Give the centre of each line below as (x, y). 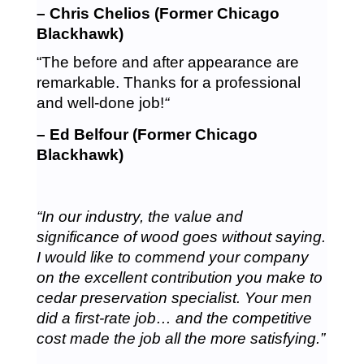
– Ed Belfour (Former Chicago (147, 134)
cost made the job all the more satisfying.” (180, 338)
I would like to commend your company (172, 257)
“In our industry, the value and (139, 217)
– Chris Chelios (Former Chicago (158, 13)
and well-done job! (100, 103)
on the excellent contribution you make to (179, 277)
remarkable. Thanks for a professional (168, 82)
